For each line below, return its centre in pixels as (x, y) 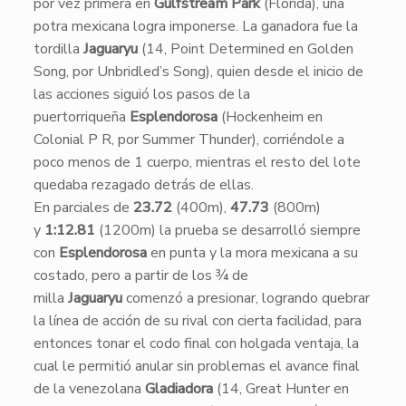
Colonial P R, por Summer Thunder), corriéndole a (188, 140)
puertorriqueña (81, 117)
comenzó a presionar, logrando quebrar (246, 298)
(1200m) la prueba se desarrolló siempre (227, 230)
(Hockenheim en (270, 117)
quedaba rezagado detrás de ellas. (143, 185)
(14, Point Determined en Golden (245, 49)
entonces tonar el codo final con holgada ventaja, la (196, 343)
